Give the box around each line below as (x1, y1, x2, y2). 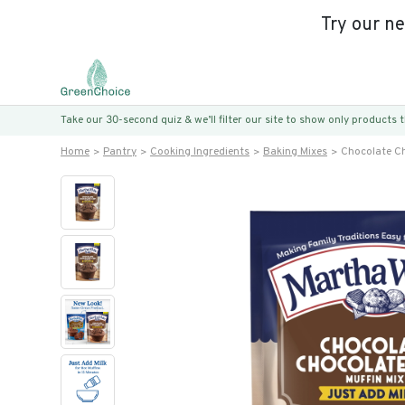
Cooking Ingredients (150, 145, 250, 159)
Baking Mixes (263, 145, 327, 159)
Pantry (103, 145, 137, 159)
